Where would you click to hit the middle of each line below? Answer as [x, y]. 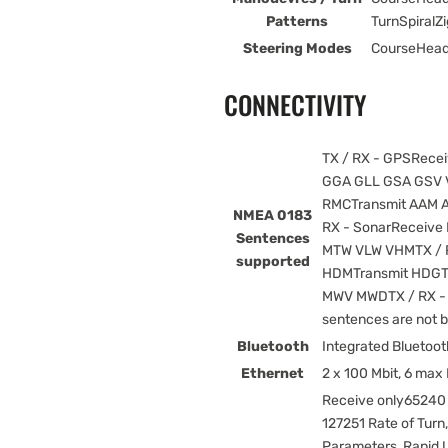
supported [272, 262]
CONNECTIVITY [295, 103]
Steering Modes [297, 49]
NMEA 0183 [272, 216]
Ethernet [272, 374]
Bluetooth [272, 347]
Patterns [297, 22]
